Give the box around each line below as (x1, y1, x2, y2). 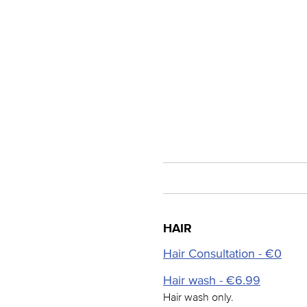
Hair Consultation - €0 (163, 247, 282, 260)
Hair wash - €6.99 (163, 273, 260, 287)
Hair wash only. (163, 291, 234, 303)
